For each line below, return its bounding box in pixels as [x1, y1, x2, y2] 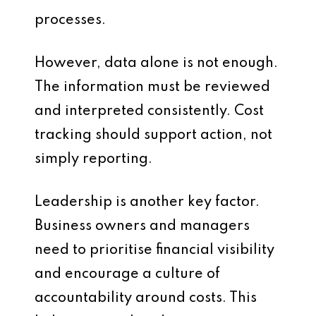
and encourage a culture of [35, 267, 220, 281]
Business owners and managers [35, 219, 250, 233]
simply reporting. [35, 152, 152, 166]
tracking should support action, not [35, 128, 272, 142]
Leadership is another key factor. [35, 195, 260, 209]
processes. [35, 13, 106, 28]
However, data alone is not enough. [35, 56, 278, 71]
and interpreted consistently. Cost [35, 104, 264, 119]
